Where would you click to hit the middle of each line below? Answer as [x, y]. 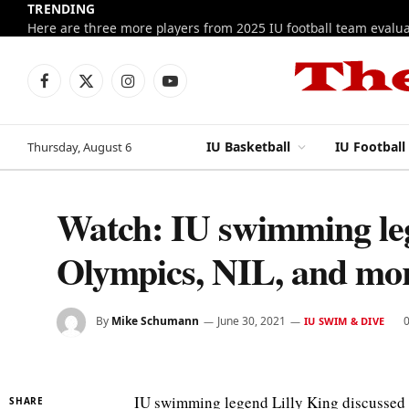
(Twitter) [110, 108]
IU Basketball [248, 147]
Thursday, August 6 [79, 147]
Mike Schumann [155, 321]
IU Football [370, 147]
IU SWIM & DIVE [345, 321]
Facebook [71, 89]
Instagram [159, 89]
